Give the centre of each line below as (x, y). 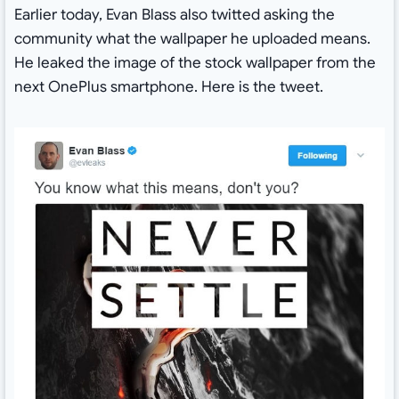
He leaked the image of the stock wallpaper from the (195, 62)
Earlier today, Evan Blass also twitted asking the (174, 14)
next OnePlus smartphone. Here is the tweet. (168, 86)
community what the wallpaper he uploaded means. (192, 38)
